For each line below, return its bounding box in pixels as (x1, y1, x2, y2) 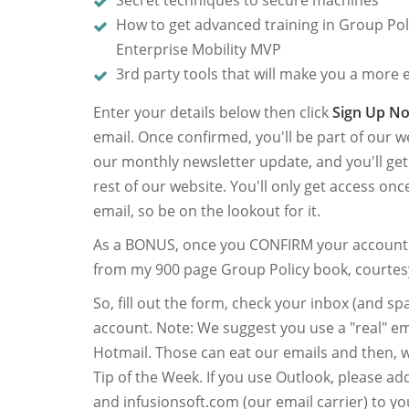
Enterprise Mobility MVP (116, 39, 281, 59)
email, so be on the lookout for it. (93, 201, 320, 221)
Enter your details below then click (93, 102, 332, 122)
